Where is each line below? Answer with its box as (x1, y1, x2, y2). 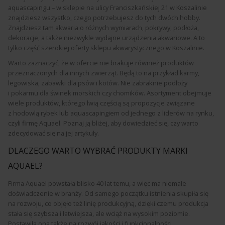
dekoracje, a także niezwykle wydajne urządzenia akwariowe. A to (8, 33, 205, 42)
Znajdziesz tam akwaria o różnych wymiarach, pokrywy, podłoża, (8, 23, 199, 32)
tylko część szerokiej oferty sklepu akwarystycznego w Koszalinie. (8, 43, 204, 52)
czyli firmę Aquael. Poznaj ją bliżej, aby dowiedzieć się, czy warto (8, 119, 198, 128)
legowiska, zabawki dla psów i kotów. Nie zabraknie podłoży (8, 78, 187, 87)
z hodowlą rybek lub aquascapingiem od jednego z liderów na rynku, (8, 108, 214, 118)
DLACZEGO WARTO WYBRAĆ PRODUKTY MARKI (8, 145, 188, 156)
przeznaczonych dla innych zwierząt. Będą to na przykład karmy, (8, 68, 199, 77)
